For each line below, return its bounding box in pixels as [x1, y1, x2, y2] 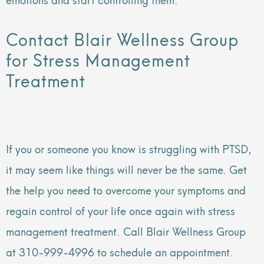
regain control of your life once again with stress [6, 201, 235, 219]
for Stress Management [6, 45, 190, 72]
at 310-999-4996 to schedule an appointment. [6, 242, 233, 260]
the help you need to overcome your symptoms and [6, 180, 246, 198]
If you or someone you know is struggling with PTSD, [6, 139, 252, 157]
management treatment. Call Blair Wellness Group [6, 222, 246, 239]
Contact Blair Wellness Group [6, 25, 239, 52]
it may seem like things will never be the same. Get [6, 160, 247, 177]
